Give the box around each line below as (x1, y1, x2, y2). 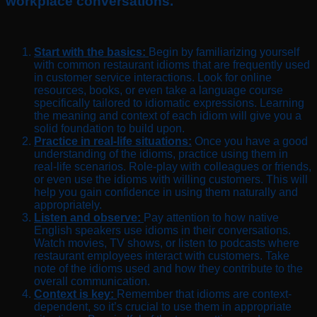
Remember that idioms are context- (117, 288, 292, 301)
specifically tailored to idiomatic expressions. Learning (34, 97, 304, 110)
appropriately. (34, 199, 102, 212)
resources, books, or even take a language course (34, 84, 283, 97)
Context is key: (34, 288, 114, 301)
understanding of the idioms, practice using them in (34, 148, 288, 161)
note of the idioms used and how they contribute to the (34, 263, 303, 275)
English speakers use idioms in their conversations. (34, 224, 291, 237)
